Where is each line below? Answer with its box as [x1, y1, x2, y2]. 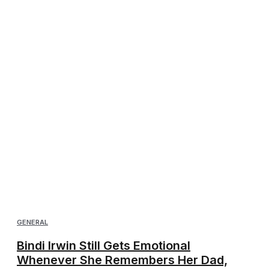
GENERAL [17, 217, 48, 226]
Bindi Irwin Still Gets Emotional [17, 238, 190, 253]
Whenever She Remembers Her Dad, [17, 252, 228, 267]
